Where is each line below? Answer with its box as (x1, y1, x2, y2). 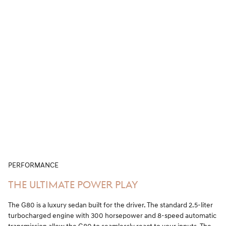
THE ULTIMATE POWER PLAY (8, 179, 138, 192)
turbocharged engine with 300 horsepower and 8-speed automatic (8, 211, 216, 220)
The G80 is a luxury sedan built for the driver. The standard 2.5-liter (8, 201, 213, 209)
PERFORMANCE (8, 161, 59, 169)
